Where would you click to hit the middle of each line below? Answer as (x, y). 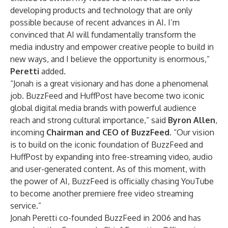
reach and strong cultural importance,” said (89, 120)
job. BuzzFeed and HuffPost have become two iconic (107, 96)
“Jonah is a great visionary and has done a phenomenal (109, 83)
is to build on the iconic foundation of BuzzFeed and (107, 145)
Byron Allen (192, 120)
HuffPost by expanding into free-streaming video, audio (111, 157)
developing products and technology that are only (101, 10)
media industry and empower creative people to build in (112, 47)
